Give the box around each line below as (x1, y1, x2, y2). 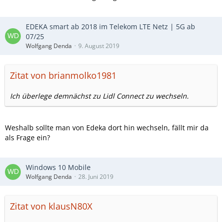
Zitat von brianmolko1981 (10, 69, 116, 81)
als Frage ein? (5, 133, 50, 142)
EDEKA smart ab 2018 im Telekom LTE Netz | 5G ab (26, 22, 195, 31)
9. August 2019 (78, 42, 119, 50)
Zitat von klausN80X (10, 200, 92, 212)
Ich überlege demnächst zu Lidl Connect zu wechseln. (10, 91, 189, 101)
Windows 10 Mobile (26, 163, 91, 172)
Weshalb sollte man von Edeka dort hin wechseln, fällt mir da (5, 123, 209, 132)
